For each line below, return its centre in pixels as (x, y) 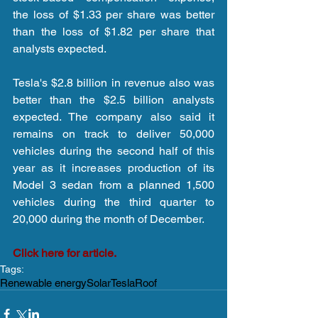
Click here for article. (65, 253)
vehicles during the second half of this (114, 151)
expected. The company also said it (114, 117)
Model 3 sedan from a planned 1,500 (114, 185)
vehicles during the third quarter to (114, 202)
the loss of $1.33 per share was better (114, 15)
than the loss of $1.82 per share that (114, 32)
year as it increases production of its (114, 168)
